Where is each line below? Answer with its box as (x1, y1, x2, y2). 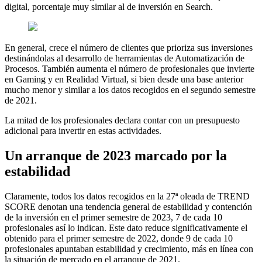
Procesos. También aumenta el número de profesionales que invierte (5, 63, 254, 74)
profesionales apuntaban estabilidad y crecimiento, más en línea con (5, 243, 253, 254)
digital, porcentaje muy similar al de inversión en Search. (5, 1, 213, 12)
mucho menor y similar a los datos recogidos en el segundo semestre (5, 84, 256, 95)
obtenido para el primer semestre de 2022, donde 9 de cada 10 (5, 233, 233, 243)
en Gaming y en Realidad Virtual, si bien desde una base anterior (5, 74, 243, 84)
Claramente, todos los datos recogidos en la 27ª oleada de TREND (5, 191, 250, 201)
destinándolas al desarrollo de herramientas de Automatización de (5, 53, 244, 63)
